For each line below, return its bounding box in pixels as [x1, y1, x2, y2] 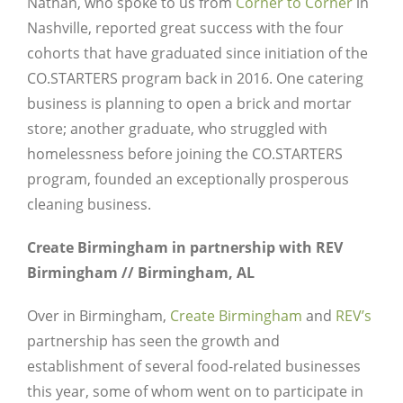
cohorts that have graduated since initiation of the [27, 42, 368, 63]
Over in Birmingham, [27, 305, 170, 326]
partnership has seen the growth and [27, 330, 280, 351]
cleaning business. [27, 193, 151, 214]
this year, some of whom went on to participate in [27, 381, 363, 401]
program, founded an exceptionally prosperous [27, 168, 349, 189]
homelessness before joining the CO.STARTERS [27, 143, 343, 164]
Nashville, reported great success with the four [27, 17, 344, 38]
